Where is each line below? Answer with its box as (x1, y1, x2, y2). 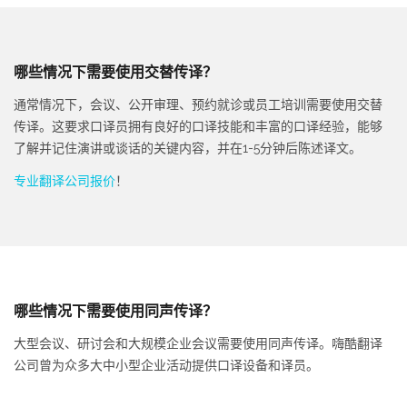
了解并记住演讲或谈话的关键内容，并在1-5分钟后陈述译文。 (14, 141, 362, 156)
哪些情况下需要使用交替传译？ (14, 63, 217, 81)
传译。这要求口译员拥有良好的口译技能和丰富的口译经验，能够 (14, 119, 382, 134)
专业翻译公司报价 (14, 173, 115, 188)
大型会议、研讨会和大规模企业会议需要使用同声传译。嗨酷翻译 (14, 336, 382, 352)
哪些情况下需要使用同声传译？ (14, 302, 217, 320)
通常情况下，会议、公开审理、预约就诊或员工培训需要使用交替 (14, 97, 382, 113)
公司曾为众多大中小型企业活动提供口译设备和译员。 (14, 358, 319, 373)
